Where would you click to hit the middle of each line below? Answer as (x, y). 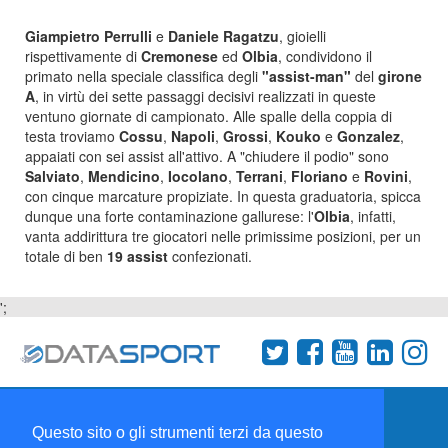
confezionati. (212, 256)
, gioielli (302, 36)
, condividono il (325, 56)
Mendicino (124, 176)
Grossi (245, 136)
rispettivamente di (83, 56)
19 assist (139, 256)
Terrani (259, 176)
